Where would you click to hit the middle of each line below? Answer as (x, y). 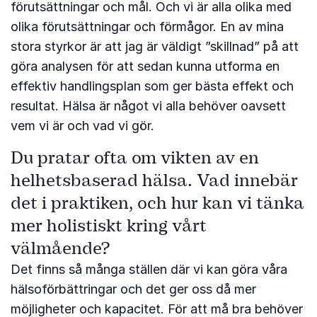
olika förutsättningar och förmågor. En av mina (147, 26)
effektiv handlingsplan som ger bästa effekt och (152, 86)
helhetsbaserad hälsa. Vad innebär (154, 180)
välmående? (60, 248)
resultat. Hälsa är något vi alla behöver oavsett (148, 105)
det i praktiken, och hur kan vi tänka (157, 203)
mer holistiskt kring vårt (109, 225)
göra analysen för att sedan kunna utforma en (145, 66)
